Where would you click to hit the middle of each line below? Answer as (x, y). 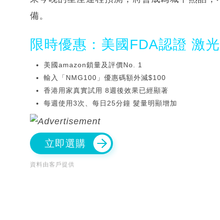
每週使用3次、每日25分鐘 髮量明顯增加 (110, 103)
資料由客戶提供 (52, 164)
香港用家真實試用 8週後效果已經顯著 (106, 90)
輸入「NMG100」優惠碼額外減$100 (105, 77)
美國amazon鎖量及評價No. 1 (93, 65)
